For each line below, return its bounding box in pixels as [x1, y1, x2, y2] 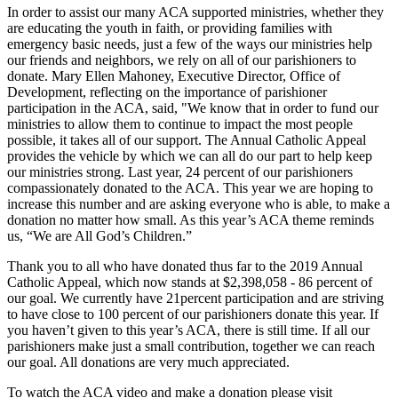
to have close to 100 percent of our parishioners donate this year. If [7, 306, 378, 322]
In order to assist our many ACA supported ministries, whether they [7, 4, 384, 20]
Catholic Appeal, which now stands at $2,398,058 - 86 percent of [7, 275, 372, 291]
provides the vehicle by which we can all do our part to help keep [7, 148, 372, 164]
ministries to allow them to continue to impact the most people [7, 116, 353, 132]
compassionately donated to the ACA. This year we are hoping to [7, 180, 373, 196]
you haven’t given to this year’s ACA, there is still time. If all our [7, 322, 370, 338]
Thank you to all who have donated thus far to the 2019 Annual [7, 259, 362, 275]
